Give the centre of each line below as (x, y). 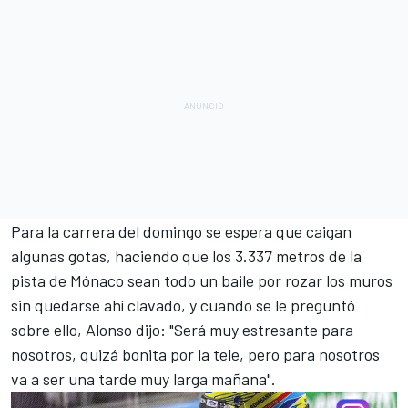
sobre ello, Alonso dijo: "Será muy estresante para (182, 330)
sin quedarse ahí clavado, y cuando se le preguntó (183, 306)
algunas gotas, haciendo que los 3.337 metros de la (186, 256)
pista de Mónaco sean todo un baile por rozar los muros (202, 281)
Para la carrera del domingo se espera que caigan (181, 232)
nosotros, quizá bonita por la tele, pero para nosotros (195, 355)
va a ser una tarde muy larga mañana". (143, 379)
